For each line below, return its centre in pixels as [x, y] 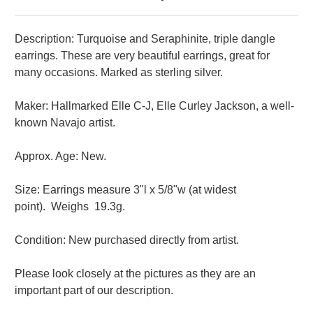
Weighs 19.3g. [87, 207]
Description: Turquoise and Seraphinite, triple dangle [145, 39]
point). [31, 207]
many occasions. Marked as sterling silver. [119, 73]
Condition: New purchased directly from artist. [128, 240]
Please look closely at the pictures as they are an [135, 274]
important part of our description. [94, 291]
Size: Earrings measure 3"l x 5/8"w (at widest [125, 190]
